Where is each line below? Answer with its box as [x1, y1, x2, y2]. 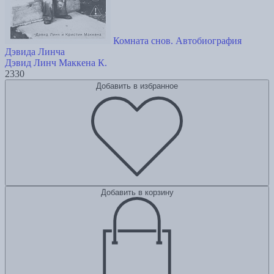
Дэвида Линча [5, 46, 65, 57]
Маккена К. [59, 57, 107, 68]
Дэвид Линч [5, 57, 56, 68]
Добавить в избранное [96, 81, 178, 91]
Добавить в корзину [100, 188, 174, 198]
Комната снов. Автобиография [113, 35, 242, 46]
